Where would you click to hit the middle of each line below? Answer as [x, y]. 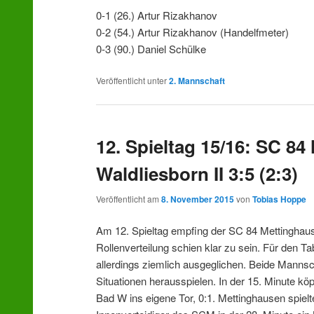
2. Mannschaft [197, 81]
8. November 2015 [198, 199]
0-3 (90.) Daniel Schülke [151, 48]
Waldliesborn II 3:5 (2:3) [197, 174]
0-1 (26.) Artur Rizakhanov [157, 15]
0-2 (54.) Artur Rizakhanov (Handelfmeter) [193, 32]
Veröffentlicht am [129, 198]
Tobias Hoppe [280, 199]
